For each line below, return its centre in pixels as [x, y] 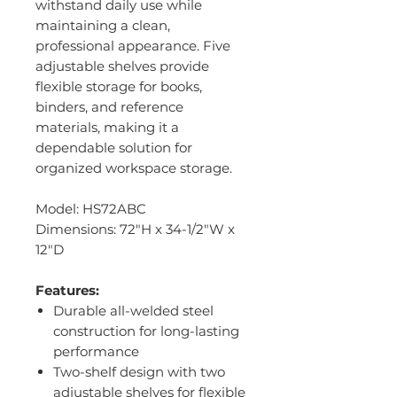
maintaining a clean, [103, 26]
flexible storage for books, [119, 87]
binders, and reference [109, 107]
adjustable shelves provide [122, 66]
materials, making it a [107, 128]
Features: [67, 291]
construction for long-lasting [146, 331]
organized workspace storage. [134, 168]
